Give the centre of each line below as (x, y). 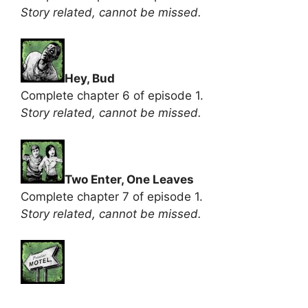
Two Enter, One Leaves (129, 179)
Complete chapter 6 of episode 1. (112, 96)
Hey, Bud (90, 78)
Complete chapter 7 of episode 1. (112, 196)
